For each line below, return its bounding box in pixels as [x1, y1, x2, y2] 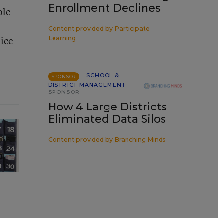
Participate [114, 25, 150, 32]
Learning [48, 35, 76, 42]
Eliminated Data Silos [48, 112, 166, 126]
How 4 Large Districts [48, 100, 167, 113]
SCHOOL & [86, 72, 120, 79]
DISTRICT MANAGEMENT [48, 81, 126, 88]
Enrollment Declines [48, 1, 161, 15]
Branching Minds [114, 136, 166, 143]
